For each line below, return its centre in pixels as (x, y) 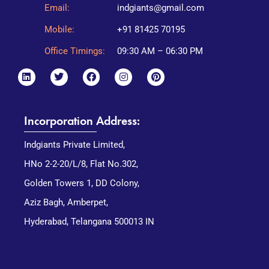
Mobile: (59, 30)
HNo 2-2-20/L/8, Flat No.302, (81, 164)
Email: (57, 8)
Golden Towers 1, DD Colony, (82, 183)
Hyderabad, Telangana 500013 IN (89, 222)
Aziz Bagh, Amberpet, (66, 203)
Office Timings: (75, 51)
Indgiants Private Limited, (74, 145)
